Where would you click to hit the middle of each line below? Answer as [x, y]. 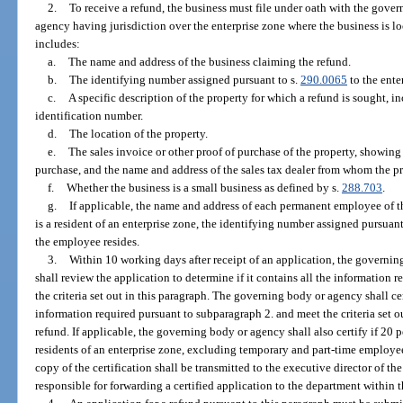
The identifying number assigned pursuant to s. [184, 79]
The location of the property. [138, 133]
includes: [58, 43]
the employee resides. [88, 241]
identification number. [90, 115]
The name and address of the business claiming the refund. [209, 61]
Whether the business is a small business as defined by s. [204, 187]
